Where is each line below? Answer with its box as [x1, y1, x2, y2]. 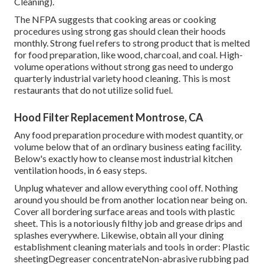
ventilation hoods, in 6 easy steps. [14, 164, 147, 176]
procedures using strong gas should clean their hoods [14, 25, 226, 37]
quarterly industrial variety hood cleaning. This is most [14, 72, 230, 84]
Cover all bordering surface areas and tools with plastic [14, 205, 235, 217]
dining [199, 229, 224, 240]
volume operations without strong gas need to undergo [14, 60, 233, 72]
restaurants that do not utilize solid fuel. [14, 84, 173, 95]
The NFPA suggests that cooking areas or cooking [14, 13, 216, 25]
